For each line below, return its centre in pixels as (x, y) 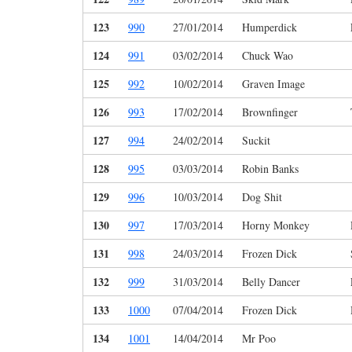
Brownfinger (270, 112)
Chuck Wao (268, 56)
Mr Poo (259, 339)
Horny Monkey (276, 225)
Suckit (256, 141)
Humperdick (269, 27)
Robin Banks (270, 169)
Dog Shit (262, 197)
